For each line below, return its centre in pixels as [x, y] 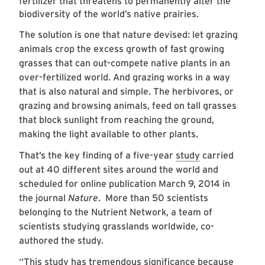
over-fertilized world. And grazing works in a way [125, 77]
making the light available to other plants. [109, 134]
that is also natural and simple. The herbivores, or [126, 92]
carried [217, 156]
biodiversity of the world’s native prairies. [109, 14]
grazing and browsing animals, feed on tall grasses [128, 106]
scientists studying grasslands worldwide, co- [117, 227]
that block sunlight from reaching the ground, [117, 120]
